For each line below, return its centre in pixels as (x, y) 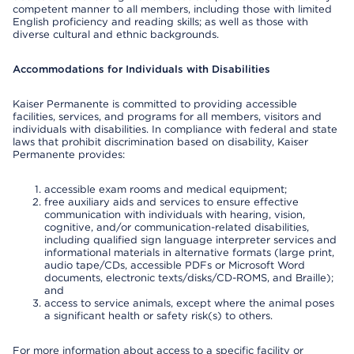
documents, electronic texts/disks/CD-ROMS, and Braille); (189, 278)
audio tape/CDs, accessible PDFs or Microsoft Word (175, 265)
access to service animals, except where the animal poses (189, 303)
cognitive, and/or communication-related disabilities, (177, 227)
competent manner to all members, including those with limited (172, 9)
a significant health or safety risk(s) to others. (158, 316)
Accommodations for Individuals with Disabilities (141, 69)
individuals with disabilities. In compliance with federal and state (175, 129)
